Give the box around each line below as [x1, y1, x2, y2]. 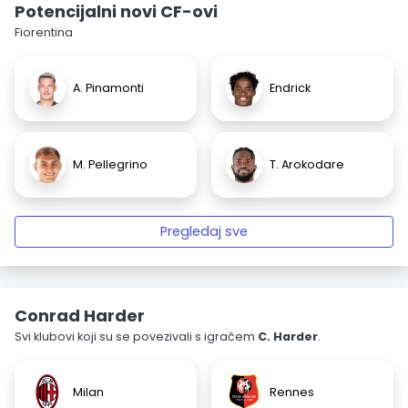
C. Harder [258, 329, 318, 344]
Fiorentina [15, 25, 73, 40]
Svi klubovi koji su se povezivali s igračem [15, 329, 258, 344]
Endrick [270, 80, 311, 96]
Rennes [270, 384, 314, 400]
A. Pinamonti [73, 80, 144, 96]
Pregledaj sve [160, 222, 248, 240]
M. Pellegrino [73, 157, 148, 172]
